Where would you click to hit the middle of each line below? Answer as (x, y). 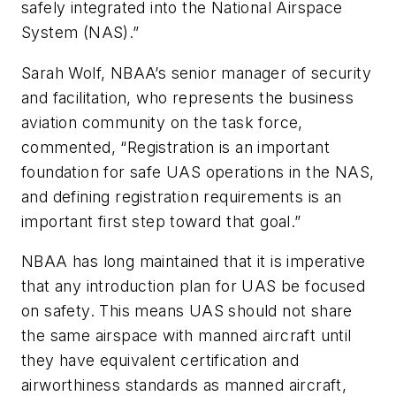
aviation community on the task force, (162, 122)
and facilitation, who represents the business (187, 97)
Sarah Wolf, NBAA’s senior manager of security (196, 72)
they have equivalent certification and (160, 361)
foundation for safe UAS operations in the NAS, (198, 171)
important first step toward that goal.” (161, 221)
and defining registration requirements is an (182, 196)
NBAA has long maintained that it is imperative (194, 262)
